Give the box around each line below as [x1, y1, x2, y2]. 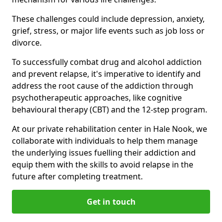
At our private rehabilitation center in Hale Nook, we [12, 123, 207, 134]
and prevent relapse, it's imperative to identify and [12, 68, 201, 79]
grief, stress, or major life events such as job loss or [12, 25, 205, 36]
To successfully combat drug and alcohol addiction [12, 56, 202, 67]
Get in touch [86, 196, 136, 207]
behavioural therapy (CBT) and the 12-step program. [12, 104, 207, 115]
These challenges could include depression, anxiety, [12, 13, 205, 24]
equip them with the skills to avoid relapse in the [12, 159, 193, 170]
